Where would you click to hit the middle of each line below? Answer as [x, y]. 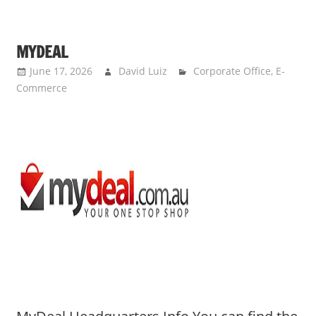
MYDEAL [42, 52]
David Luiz [142, 71]
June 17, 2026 [61, 71]
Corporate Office [232, 71]
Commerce [41, 88]
